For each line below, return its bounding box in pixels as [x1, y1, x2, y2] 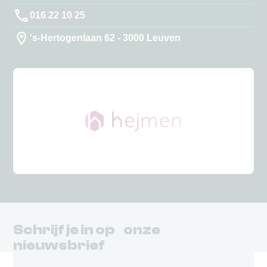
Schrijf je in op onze [13, 222, 161, 238]
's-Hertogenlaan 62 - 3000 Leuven [30, 33, 181, 43]
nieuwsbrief [13, 237, 105, 254]
